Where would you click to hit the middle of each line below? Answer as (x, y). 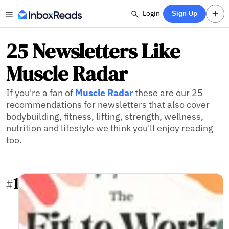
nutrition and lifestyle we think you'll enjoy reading (110, 128)
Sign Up (185, 14)
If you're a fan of (41, 93)
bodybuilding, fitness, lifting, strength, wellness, (105, 116)
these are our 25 (168, 93)
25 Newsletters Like (93, 51)
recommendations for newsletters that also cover (108, 105)
